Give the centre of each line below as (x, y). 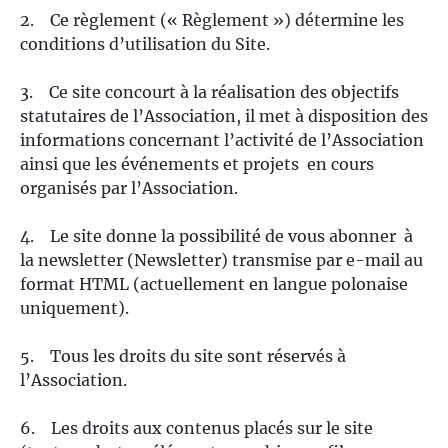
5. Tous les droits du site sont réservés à (183, 356)
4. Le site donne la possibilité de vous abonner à (216, 236)
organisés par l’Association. (129, 188)
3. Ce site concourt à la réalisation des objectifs (209, 92)
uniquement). (74, 308)
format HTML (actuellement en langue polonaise (214, 284)
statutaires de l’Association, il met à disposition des (224, 116)
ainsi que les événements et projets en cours (197, 164)
